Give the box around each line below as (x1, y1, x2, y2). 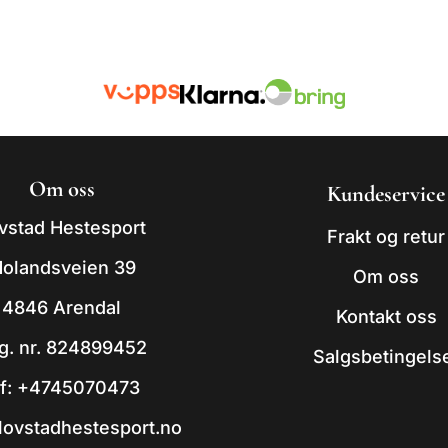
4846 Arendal (2, 297, 122, 318)
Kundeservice (327, 180, 446, 207)
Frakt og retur (327, 226, 446, 247)
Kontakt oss (335, 306, 437, 327)
